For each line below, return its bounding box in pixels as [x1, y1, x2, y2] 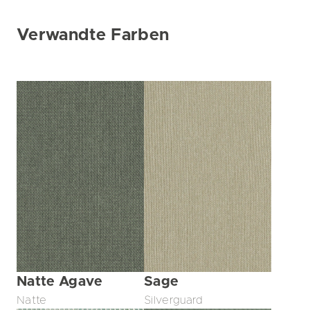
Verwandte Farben [17, 27, 170, 44]
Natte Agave [17, 275, 103, 289]
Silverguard [144, 295, 203, 306]
